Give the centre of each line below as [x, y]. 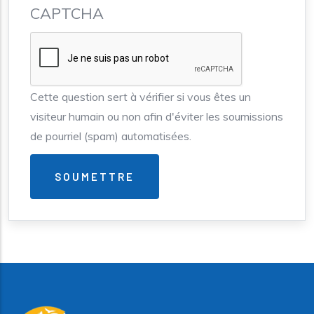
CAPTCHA [67, 13]
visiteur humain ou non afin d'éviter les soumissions [157, 117]
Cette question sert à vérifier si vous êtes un [141, 97]
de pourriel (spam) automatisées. [111, 136]
